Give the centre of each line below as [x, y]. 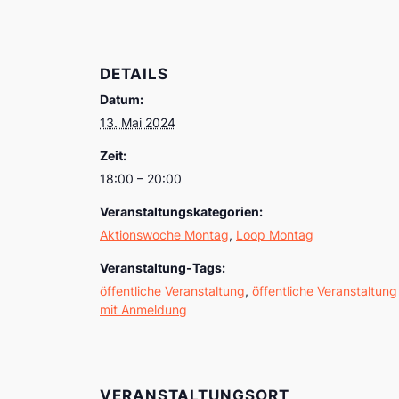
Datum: [122, 99]
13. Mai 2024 [138, 122]
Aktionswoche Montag [164, 234]
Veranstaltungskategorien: [181, 211]
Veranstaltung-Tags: [163, 267]
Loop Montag [275, 234]
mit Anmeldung [143, 309]
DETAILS [134, 73]
